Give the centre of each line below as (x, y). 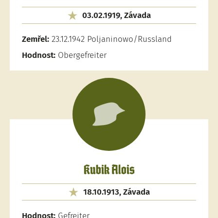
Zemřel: (36, 39)
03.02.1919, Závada (116, 15)
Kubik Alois (109, 171)
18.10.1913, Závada (116, 192)
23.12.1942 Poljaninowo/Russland (110, 39)
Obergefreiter (81, 55)
